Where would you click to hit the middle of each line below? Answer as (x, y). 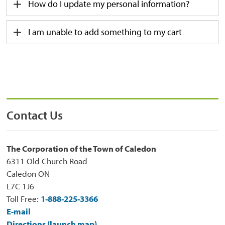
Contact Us (35, 115)
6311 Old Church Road (47, 161)
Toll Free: (24, 199)
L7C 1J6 (21, 186)
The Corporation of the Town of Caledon (82, 149)
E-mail (19, 211)
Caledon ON (28, 174)
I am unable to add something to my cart (105, 32)
